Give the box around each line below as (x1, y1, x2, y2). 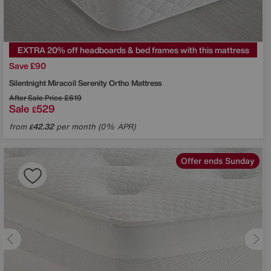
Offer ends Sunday (181, 154, 255, 167)
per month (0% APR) (54, 120, 135, 132)
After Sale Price (9, 92, 62, 103)
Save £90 (9, 59, 46, 72)
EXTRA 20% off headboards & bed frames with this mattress (17, 43, 249, 56)
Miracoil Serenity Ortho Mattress (48, 77, 162, 89)
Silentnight (9, 77, 48, 89)
